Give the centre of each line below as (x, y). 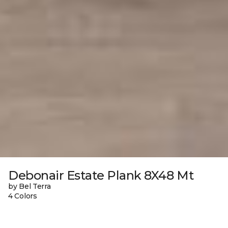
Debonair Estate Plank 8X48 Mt (101, 176)
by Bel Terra (30, 187)
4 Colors (23, 196)
